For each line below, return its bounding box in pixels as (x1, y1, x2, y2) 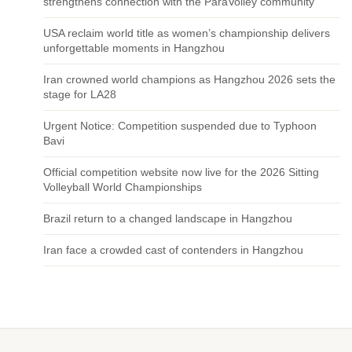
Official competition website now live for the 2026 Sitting (43, 166, 319, 178)
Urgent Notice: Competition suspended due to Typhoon (43, 119, 317, 132)
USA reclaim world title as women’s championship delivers (43, 27, 330, 39)
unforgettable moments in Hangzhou (43, 42, 225, 54)
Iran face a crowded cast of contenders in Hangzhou (43, 244, 303, 256)
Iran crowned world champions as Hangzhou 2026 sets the (43, 73, 335, 86)
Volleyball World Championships (43, 181, 202, 193)
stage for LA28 (43, 88, 116, 101)
